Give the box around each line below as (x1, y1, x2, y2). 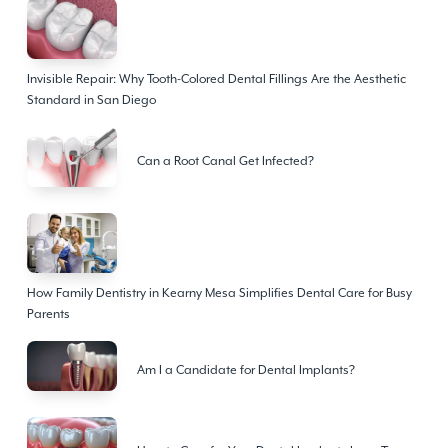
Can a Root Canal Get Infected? (136, 154, 314, 169)
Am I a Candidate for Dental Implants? (136, 363, 355, 378)
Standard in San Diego (26, 92, 156, 107)
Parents (26, 306, 70, 321)
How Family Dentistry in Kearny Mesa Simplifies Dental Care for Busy (26, 285, 412, 300)
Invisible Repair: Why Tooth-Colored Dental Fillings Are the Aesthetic (26, 71, 406, 86)
